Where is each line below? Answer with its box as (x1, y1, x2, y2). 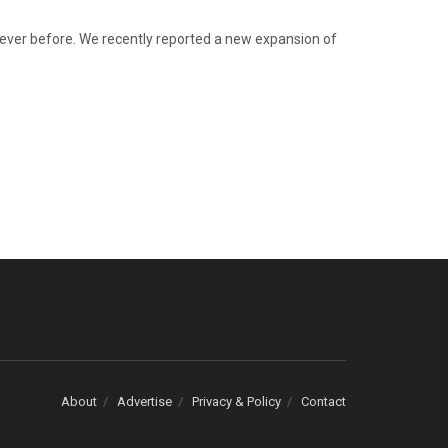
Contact (301, 394, 346, 410)
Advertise (117, 394, 172, 410)
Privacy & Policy (192, 394, 281, 410)
